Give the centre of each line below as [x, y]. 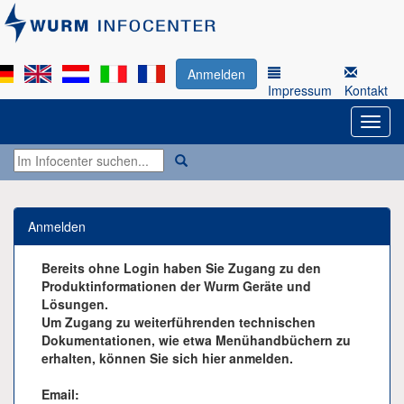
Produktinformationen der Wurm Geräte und [176, 286]
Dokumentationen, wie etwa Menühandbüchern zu [196, 340]
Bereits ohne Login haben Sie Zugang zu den [181, 268]
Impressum [300, 90]
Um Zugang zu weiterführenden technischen [179, 322]
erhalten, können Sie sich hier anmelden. [167, 358]
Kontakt [366, 90]
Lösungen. [75, 304]
